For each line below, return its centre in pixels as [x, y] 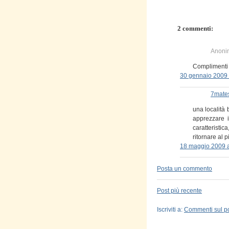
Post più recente [179, 191]
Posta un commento [185, 168]
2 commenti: [195, 28]
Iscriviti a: [170, 209]
